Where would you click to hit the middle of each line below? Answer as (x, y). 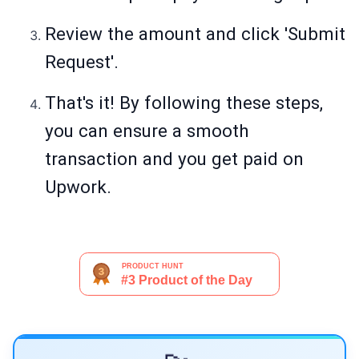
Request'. (82, 62)
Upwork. (78, 187)
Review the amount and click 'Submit (195, 34)
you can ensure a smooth (147, 131)
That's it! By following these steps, (184, 103)
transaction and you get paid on (174, 159)
